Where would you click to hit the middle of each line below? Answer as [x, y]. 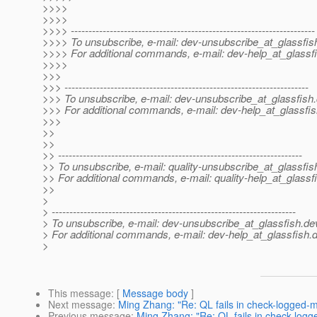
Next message [80, 305]
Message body [155, 293]
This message [80, 293]
